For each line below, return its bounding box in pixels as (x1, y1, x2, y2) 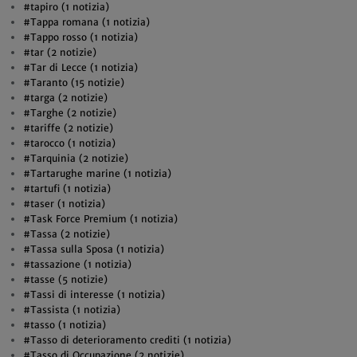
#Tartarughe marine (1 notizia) (22, 167, 171, 179)
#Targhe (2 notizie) (22, 107, 116, 119)
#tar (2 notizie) (22, 46, 96, 58)
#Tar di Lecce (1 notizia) (22, 61, 138, 73)
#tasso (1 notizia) (22, 319, 106, 331)
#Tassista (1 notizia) (22, 304, 120, 316)
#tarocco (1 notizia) (22, 137, 116, 149)
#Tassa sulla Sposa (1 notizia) (22, 243, 164, 255)
